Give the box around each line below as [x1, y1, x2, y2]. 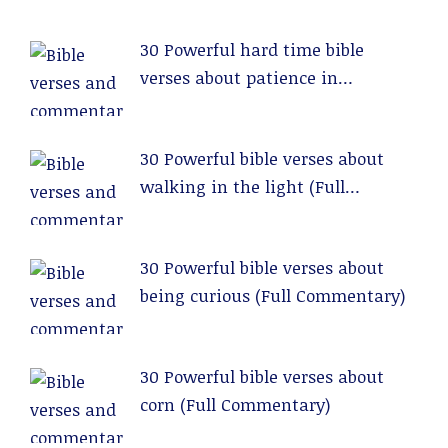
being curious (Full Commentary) [140, 284, 405, 307]
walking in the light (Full [140, 175, 345, 198]
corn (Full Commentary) [140, 393, 330, 416]
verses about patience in [140, 66, 338, 89]
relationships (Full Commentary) [140, 94, 402, 117]
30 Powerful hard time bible [140, 38, 364, 61]
